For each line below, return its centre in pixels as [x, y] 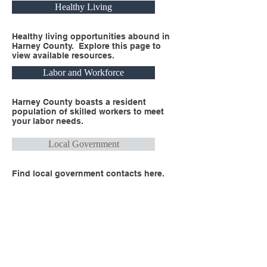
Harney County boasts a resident [79, 102]
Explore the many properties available [89, 220]
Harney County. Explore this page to [86, 46]
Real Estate [83, 190]
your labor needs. [48, 121]
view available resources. [63, 55]
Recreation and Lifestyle [83, 246]
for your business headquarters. [77, 229]
